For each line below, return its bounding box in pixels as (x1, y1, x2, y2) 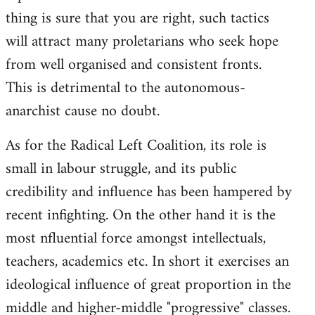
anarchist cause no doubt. (6, 97, 160, 125)
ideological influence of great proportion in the (6, 271, 291, 299)
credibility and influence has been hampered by (6, 178, 292, 206)
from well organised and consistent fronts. (6, 51, 262, 79)
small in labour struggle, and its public (6, 155, 237, 183)
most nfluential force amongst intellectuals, (6, 224, 266, 252)
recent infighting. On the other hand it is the (6, 201, 276, 229)
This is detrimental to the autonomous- (6, 74, 245, 102)
